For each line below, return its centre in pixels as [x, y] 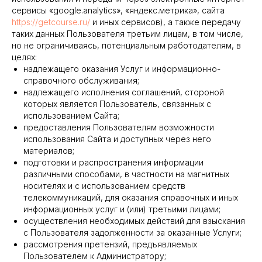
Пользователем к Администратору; [95, 256]
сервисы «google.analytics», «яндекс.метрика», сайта [118, 10]
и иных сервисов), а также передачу [166, 22]
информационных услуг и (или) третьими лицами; [122, 209]
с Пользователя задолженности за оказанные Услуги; [132, 232]
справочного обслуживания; [81, 80]
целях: [24, 57]
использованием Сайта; [71, 116]
